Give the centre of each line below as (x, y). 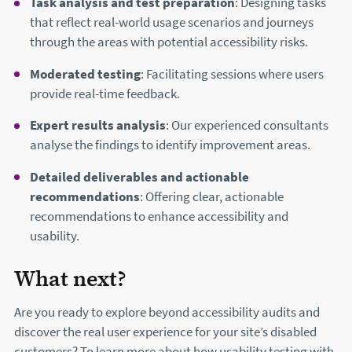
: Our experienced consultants (247, 126)
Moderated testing (86, 74)
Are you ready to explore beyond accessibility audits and (167, 313)
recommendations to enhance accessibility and (159, 216)
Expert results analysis (98, 126)
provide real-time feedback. (105, 93)
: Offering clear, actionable (212, 196)
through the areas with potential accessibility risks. (169, 42)
